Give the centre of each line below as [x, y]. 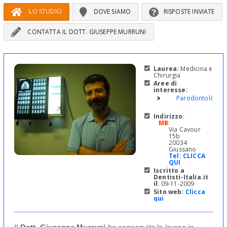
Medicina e [196, 69]
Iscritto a [169, 171]
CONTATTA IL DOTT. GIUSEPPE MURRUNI [86, 31]
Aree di [165, 84]
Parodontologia [200, 98]
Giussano [183, 149]
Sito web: [169, 192]
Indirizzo [168, 117]
